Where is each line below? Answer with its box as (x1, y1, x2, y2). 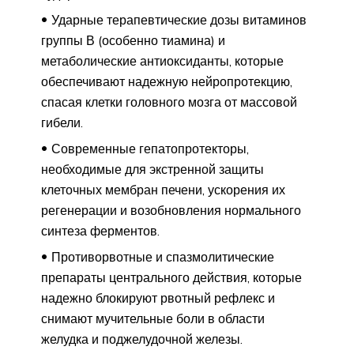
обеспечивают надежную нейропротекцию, (41, 73, 292, 89)
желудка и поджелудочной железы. (41, 330, 243, 347)
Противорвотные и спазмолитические (51, 248, 274, 265)
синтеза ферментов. (41, 222, 160, 239)
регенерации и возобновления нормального (41, 201, 301, 218)
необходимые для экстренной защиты (41, 160, 264, 177)
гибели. (41, 114, 83, 130)
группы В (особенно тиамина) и (41, 32, 225, 48)
